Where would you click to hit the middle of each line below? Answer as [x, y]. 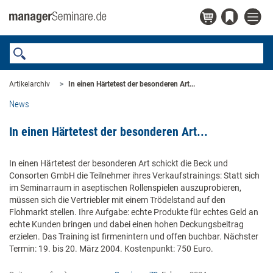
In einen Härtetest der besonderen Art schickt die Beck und [119, 163]
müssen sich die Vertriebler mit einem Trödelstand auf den [117, 200]
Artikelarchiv [30, 84]
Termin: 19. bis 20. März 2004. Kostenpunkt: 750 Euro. [111, 249]
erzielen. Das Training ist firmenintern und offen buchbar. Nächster [134, 236]
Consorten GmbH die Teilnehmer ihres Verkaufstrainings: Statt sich [134, 175]
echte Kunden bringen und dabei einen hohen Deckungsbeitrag [126, 224]
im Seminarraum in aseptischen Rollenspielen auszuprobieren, [125, 188]
